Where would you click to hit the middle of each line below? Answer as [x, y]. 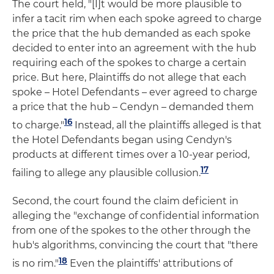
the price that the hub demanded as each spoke [131, 33]
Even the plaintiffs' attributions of [150, 264]
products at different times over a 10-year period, [131, 154]
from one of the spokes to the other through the [131, 231]
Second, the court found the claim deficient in [125, 201]
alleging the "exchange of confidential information [136, 216]
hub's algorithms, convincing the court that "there [135, 245]
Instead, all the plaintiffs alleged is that [167, 125]
